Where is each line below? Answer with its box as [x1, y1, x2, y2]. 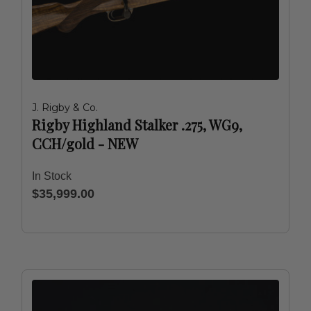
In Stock [32, 170, 72, 182]
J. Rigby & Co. [32, 101, 98, 114]
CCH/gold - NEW [32, 134, 138, 153]
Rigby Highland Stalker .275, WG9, [32, 115, 242, 134]
